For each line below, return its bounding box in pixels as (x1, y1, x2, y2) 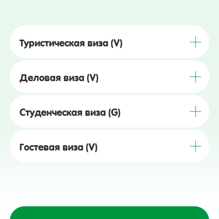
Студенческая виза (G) (20, 101, 120, 121)
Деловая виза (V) (20, 66, 98, 87)
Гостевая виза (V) (20, 136, 97, 156)
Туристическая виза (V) (20, 32, 122, 52)
